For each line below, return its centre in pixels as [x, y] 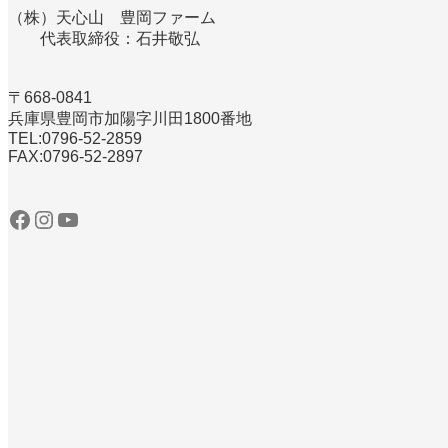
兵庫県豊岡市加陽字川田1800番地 [130, 118]
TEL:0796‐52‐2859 [75, 138]
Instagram [41, 218]
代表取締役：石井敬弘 [104, 38]
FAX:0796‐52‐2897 [75, 156]
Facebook [13, 218]
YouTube [61, 218]
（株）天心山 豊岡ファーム [112, 17]
